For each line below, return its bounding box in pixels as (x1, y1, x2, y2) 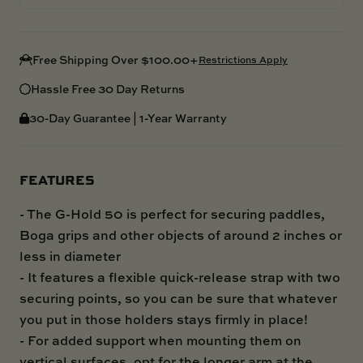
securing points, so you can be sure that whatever (19, 288, 337, 307)
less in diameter (19, 246, 121, 265)
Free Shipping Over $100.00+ (32, 51, 199, 67)
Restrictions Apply (199, 52, 288, 66)
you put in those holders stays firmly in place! (19, 310, 308, 328)
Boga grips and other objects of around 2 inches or (19, 225, 342, 244)
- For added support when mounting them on (19, 331, 301, 349)
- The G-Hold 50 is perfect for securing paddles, (19, 204, 325, 223)
